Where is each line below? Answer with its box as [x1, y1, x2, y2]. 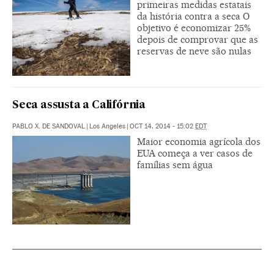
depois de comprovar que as [137, 34, 258, 45]
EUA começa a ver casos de [137, 147, 253, 159]
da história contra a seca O [137, 10, 250, 22]
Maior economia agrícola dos [137, 135, 261, 147]
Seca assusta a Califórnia [12, 100, 146, 111]
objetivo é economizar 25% [137, 22, 251, 34]
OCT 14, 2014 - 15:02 [130, 122, 195, 130]
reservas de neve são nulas [137, 45, 251, 57]
